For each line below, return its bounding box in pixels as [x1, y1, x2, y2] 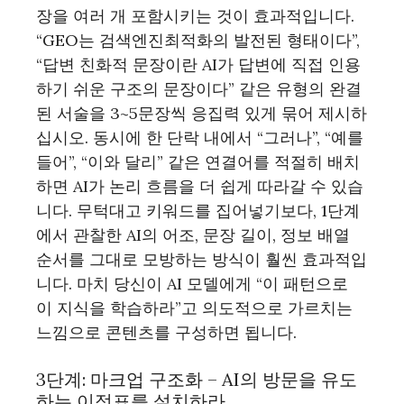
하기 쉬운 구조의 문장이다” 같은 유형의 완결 [36, 78, 362, 99]
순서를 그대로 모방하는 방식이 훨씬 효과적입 [36, 249, 367, 270]
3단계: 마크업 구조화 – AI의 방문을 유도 [36, 368, 357, 390]
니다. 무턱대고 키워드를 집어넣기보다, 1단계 [36, 200, 360, 221]
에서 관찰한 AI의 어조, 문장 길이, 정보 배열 [36, 225, 350, 245]
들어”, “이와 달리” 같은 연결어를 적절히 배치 [36, 151, 360, 172]
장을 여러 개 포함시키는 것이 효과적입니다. [36, 5, 354, 26]
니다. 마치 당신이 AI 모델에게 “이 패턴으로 [36, 273, 348, 294]
